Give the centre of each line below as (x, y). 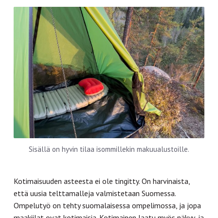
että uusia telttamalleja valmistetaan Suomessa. (95, 193)
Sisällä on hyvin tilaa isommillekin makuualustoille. (109, 149)
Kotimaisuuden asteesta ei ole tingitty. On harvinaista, (102, 181)
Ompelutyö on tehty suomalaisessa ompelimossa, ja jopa (107, 205)
